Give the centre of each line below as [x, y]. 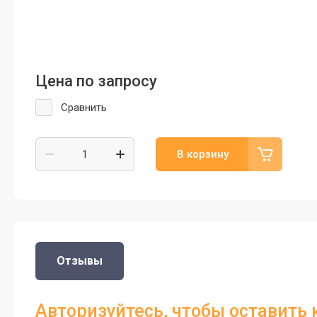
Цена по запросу [96, 81]
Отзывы [80, 261]
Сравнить [84, 108]
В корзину [203, 155]
